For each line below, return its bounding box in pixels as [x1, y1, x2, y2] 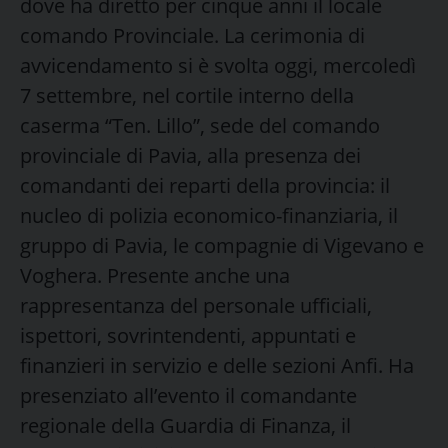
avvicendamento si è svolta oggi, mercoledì [20, 51, 416, 79]
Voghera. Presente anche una [20, 261, 290, 289]
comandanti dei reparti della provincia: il [20, 171, 390, 199]
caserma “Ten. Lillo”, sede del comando [20, 111, 380, 139]
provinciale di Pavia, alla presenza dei [20, 141, 361, 169]
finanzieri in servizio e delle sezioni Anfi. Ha [20, 351, 414, 379]
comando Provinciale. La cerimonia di [20, 21, 365, 49]
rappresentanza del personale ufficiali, [20, 291, 372, 319]
